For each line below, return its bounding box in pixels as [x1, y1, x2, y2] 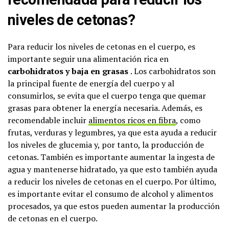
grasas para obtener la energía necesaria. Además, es [8, 102, 202, 113]
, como [176, 114, 200, 126]
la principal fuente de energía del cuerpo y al [8, 77, 174, 89]
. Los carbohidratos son [130, 65, 216, 77]
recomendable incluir [8, 114, 88, 126]
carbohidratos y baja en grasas [8, 65, 130, 77]
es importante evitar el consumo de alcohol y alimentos [8, 188, 213, 199]
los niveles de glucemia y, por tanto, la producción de [8, 139, 204, 150]
